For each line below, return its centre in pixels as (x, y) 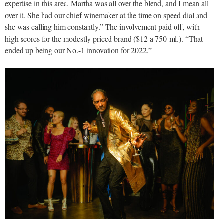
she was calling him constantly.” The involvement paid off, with (102, 26)
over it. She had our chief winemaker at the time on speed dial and (106, 15)
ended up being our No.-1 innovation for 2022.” (78, 50)
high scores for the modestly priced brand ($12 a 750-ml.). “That (104, 38)
